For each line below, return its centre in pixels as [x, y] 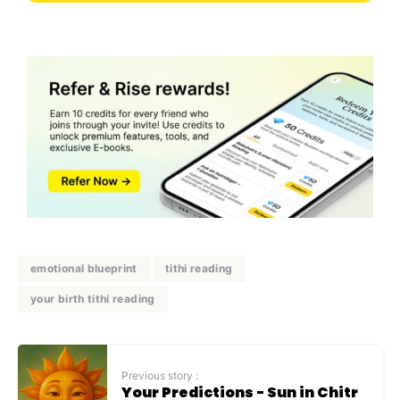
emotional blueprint [84, 269]
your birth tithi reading [93, 299]
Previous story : [160, 375]
